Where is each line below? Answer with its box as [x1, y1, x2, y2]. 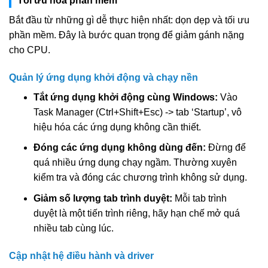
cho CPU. [9, 44, 50, 55]
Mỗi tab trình [172, 193, 227, 203]
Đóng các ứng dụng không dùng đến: [33, 142, 206, 153]
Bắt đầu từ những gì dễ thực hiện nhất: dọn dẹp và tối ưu [9, 14, 249, 25]
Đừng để [205, 142, 246, 153]
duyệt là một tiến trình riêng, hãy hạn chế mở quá [33, 208, 240, 218]
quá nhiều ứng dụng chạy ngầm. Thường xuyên [33, 157, 237, 168]
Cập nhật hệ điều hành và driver [9, 250, 154, 261]
